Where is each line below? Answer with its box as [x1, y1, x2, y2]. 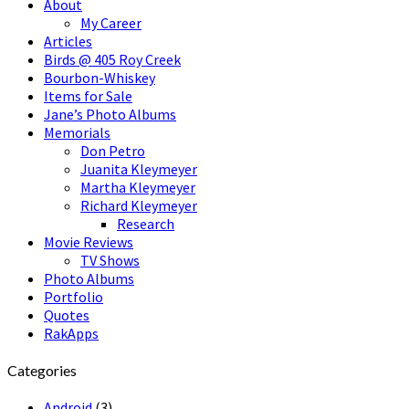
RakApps [44, 323, 99, 342]
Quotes [44, 305, 89, 324]
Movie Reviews [44, 232, 133, 251]
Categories [7, 362, 77, 380]
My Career [80, 13, 142, 32]
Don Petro [80, 141, 145, 160]
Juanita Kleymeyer [80, 159, 197, 178]
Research [117, 214, 174, 233]
